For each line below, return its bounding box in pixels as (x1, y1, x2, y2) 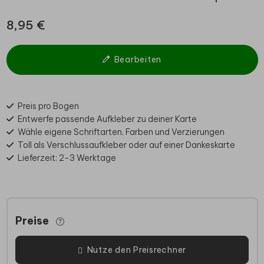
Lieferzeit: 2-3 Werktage (17, 152, 116, 163)
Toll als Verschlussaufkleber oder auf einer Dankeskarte (17, 139, 235, 150)
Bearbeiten (114, 54, 162, 65)
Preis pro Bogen (17, 100, 79, 111)
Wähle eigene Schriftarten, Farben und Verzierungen (17, 126, 225, 137)
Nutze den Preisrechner (87, 244, 187, 255)
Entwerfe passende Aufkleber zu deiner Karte (17, 113, 197, 124)
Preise (15, 214, 49, 228)
